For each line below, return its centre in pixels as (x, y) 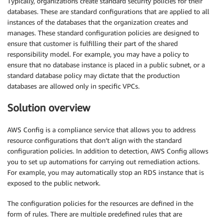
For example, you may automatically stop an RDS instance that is (106, 172)
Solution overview (49, 108)
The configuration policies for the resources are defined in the (100, 203)
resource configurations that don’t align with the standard (94, 140)
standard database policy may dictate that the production (93, 75)
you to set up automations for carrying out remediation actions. (103, 161)
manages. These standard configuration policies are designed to (103, 33)
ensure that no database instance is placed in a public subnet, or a (106, 65)
